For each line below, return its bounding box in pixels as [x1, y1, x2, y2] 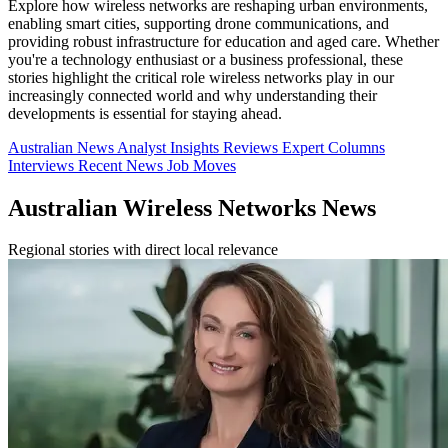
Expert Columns [282, 138, 385, 156]
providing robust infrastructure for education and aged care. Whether [8, 32, 439, 50]
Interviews [8, 156, 78, 174]
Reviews [223, 138, 282, 156]
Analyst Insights [117, 138, 223, 156]
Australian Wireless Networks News [8, 194, 376, 221]
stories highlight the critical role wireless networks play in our [8, 68, 394, 86]
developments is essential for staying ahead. [8, 104, 282, 122]
